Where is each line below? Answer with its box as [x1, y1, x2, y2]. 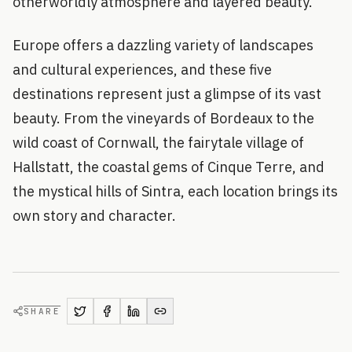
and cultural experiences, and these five [13, 60, 272, 79]
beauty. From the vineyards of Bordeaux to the [13, 108, 314, 127]
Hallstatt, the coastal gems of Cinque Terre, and [13, 157, 324, 176]
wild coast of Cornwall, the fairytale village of [13, 133, 304, 152]
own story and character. [13, 206, 176, 225]
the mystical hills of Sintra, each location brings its [13, 181, 338, 200]
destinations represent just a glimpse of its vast [13, 84, 321, 103]
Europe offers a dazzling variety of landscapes [13, 35, 313, 54]
